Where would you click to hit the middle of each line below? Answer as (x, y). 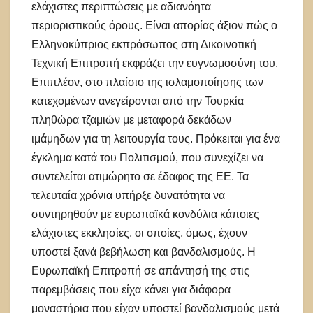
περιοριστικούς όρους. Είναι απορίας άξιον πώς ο (154, 25)
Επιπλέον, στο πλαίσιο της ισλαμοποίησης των (147, 82)
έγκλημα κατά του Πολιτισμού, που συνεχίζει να (147, 157)
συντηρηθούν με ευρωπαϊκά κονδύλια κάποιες (145, 214)
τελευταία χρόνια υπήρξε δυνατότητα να (128, 195)
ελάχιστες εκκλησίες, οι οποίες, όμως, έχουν (139, 233)
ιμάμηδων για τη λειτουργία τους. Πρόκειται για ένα (156, 138)
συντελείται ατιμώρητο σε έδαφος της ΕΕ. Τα (140, 176)
